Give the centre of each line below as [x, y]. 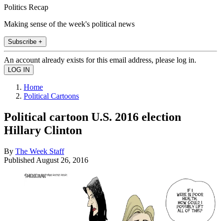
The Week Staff [40, 151]
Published [20, 160]
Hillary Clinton [43, 130]
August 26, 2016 [62, 160]
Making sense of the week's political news [69, 24]
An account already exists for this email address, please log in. [100, 60]
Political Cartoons [51, 96]
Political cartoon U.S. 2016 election [92, 117]
